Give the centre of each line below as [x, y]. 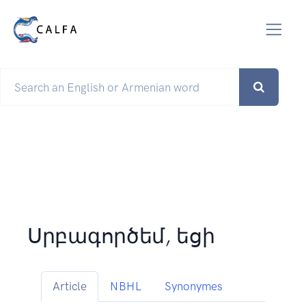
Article [70, 287]
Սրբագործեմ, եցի [121, 237]
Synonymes [194, 287]
